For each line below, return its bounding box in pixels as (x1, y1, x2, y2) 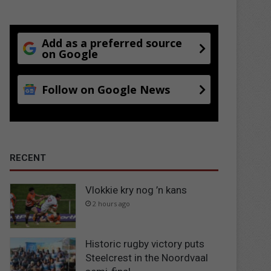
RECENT (10, 152, 47, 163)
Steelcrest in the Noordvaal (85, 252, 209, 264)
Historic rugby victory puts (85, 238, 205, 250)
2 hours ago (93, 198, 131, 208)
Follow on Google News (42, 82, 171, 97)
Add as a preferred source (42, 35, 183, 50)
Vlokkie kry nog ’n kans (85, 183, 188, 196)
